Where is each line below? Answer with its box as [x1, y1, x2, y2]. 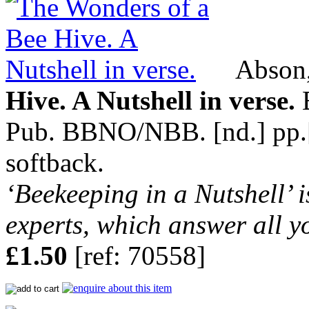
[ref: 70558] [68, 241, 206, 271]
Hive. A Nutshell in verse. [6, 86, 295, 116]
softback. [6, 148, 104, 178]
